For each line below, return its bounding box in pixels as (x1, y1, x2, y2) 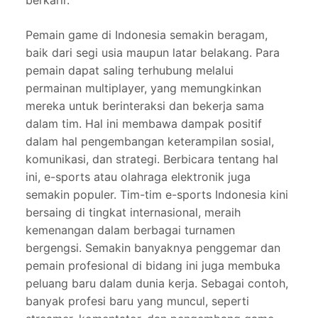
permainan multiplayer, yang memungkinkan (26, 81, 261, 96)
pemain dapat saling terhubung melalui (26, 63, 234, 78)
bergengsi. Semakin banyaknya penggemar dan (26, 241, 280, 256)
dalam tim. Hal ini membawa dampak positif (26, 116, 262, 131)
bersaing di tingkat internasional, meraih (26, 205, 241, 220)
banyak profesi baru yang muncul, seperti (26, 294, 249, 309)
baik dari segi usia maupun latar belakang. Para (26, 45, 280, 60)
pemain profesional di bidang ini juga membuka (26, 258, 280, 273)
